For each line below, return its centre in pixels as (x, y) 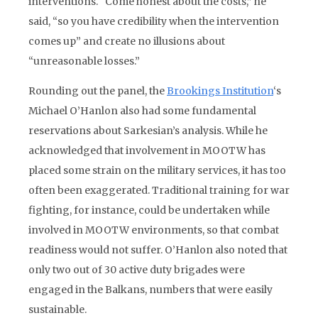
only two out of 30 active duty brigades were (137, 270)
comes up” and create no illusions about (127, 41)
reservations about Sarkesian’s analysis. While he (148, 131)
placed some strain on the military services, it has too (157, 170)
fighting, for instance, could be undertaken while (149, 210)
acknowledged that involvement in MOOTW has (147, 150)
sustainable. (57, 309)
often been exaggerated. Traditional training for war (159, 190)
